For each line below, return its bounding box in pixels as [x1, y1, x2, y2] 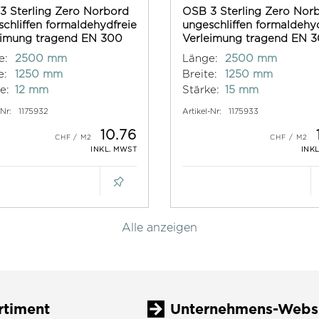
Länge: [182, 53, 218, 64]
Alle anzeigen [122, 221, 197, 234]
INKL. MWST [90, 145, 137, 154]
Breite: [182, 68, 217, 80]
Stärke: [182, 84, 219, 95]
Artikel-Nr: [182, 107, 221, 116]
